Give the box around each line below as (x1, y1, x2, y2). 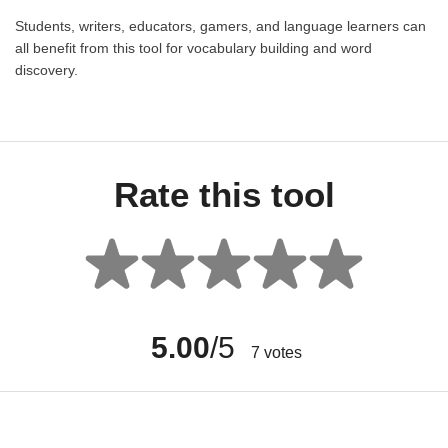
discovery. (15, 61, 78, 78)
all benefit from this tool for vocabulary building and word (15, 39, 372, 56)
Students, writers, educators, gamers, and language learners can (15, 17, 426, 34)
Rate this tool (113, 174, 335, 214)
